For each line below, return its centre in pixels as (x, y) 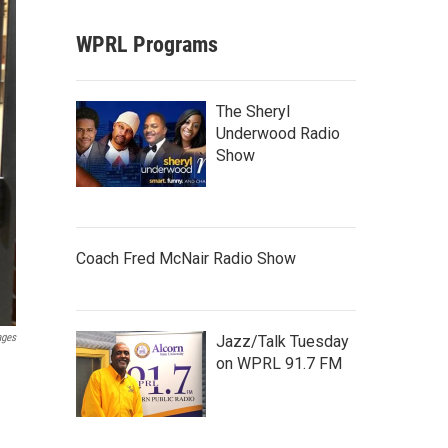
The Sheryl (253, 111)
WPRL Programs (147, 44)
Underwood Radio (278, 133)
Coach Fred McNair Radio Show (186, 258)
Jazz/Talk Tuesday (282, 341)
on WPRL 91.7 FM (279, 363)
